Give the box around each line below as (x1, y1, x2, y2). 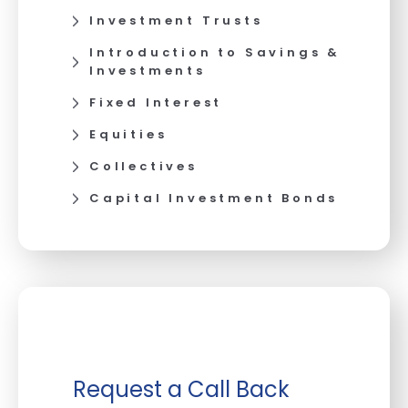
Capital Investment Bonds (89, 189, 339, 207)
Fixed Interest (89, 93, 223, 111)
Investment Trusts (89, 11, 263, 29)
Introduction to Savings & (89, 43, 342, 61)
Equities (89, 125, 168, 143)
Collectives (89, 157, 198, 175)
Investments (89, 61, 206, 79)
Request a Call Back (73, 374, 290, 404)
